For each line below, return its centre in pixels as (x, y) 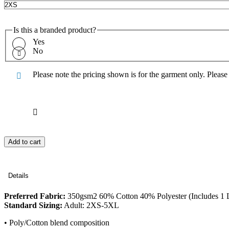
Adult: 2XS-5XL (91, 205)
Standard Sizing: (33, 205)
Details (18, 176)
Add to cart (25, 142)
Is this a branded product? (55, 30)
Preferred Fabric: (35, 196)
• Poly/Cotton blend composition (57, 223)
